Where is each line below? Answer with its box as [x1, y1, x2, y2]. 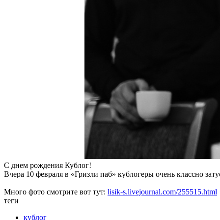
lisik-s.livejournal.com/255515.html [108, 187, 217, 196]
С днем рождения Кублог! [4, 161, 91, 169]
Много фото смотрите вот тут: [4, 187, 108, 196]
